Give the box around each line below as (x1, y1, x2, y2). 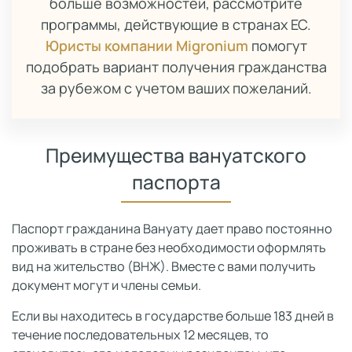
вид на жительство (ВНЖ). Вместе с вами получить (12, 258, 316, 275)
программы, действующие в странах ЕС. (41, 15, 311, 34)
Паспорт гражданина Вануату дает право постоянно (12, 220, 332, 237)
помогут (247, 36, 307, 55)
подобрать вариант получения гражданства (25, 57, 327, 76)
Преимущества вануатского (46, 142, 306, 168)
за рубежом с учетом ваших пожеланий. (40, 79, 312, 97)
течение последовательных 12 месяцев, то (12, 326, 269, 343)
